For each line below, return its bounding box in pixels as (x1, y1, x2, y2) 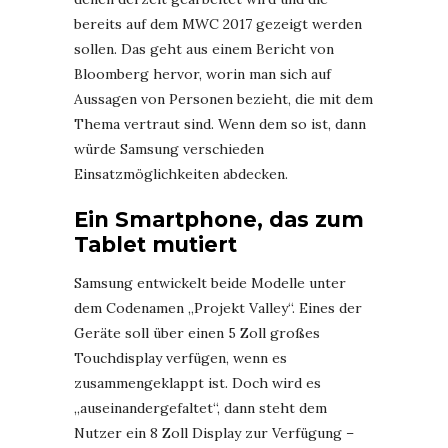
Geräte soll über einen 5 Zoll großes (74, 324, 320, 342)
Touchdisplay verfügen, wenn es (74, 349, 287, 367)
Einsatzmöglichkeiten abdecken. (74, 165, 288, 183)
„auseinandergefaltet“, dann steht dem (74, 399, 327, 417)
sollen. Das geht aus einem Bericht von (74, 40, 334, 58)
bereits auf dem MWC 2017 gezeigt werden (74, 15, 362, 33)
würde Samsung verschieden (74, 140, 264, 158)
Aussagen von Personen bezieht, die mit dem (74, 90, 373, 108)
